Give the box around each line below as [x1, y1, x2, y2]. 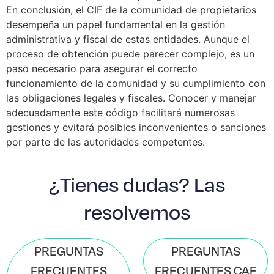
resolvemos [84, 199, 190, 224]
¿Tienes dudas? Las [49, 171, 225, 197]
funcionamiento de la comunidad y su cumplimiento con [6, 77, 265, 90]
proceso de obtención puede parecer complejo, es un [6, 48, 254, 61]
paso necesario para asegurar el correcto [6, 62, 198, 75]
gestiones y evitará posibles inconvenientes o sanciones [6, 121, 266, 134]
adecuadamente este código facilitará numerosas [6, 106, 235, 119]
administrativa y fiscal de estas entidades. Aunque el [6, 33, 250, 46]
